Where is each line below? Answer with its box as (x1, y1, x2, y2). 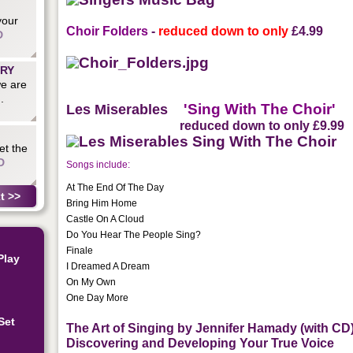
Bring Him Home (66, 197, 138, 209)
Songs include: (66, 158, 131, 170)
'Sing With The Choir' (168, 100, 336, 117)
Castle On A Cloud (66, 213, 145, 225)
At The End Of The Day (66, 181, 165, 193)
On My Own (66, 276, 117, 288)
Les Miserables (66, 101, 169, 117)
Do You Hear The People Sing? (66, 229, 202, 240)
